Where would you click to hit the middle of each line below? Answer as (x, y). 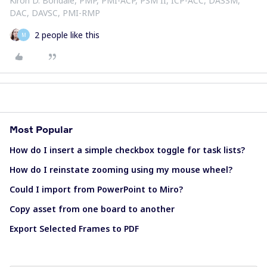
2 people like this (67, 35)
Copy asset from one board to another (92, 209)
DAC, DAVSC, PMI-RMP (55, 13)
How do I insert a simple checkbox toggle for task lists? (127, 150)
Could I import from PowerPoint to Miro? (96, 189)
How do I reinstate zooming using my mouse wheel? (121, 170)
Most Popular (41, 129)
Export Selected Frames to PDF (74, 229)
